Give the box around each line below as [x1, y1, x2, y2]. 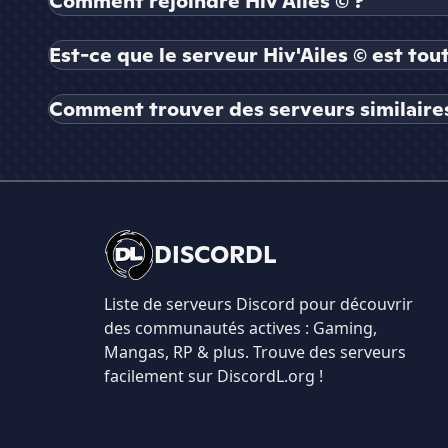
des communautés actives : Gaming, [104, 317, 377, 340]
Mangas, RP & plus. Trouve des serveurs [104, 341, 406, 364]
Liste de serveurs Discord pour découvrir [104, 293, 413, 316]
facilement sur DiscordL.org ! [104, 365, 323, 388]
